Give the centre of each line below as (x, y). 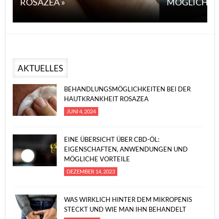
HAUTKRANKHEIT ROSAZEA (106, 99)
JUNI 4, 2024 (81, 111)
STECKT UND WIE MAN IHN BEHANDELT (125, 209)
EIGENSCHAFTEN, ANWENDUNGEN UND (126, 149)
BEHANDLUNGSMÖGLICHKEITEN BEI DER (127, 89)
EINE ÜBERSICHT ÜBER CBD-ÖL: (112, 139)
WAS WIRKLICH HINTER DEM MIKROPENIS (128, 199)
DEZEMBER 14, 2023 (91, 171)
